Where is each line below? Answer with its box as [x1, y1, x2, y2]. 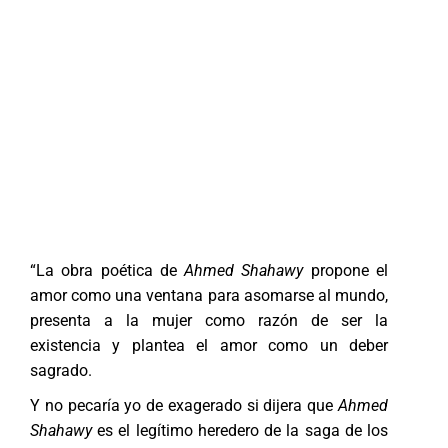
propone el [310, 260, 389, 280]
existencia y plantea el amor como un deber [30, 335, 388, 355]
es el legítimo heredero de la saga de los [92, 420, 388, 440]
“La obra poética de [30, 260, 185, 280]
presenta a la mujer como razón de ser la [30, 310, 388, 330]
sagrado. [30, 360, 92, 380]
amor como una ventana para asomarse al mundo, [30, 285, 388, 305]
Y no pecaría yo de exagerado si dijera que [30, 395, 338, 415]
